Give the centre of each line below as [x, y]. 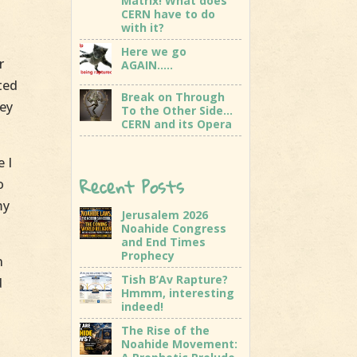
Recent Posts [132, 186]
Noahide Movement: [180, 343]
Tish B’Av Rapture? [175, 279]
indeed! [143, 306]
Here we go [154, 51]
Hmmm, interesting [178, 292]
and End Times [164, 241]
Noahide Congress [174, 228]
